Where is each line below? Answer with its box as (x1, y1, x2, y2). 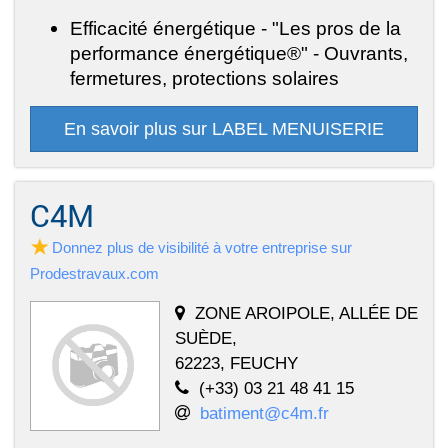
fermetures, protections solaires (70, 66, 339, 89)
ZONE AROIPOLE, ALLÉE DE (195, 302, 418, 323)
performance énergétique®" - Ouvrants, (70, 41, 408, 64)
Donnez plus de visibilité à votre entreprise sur (52, 238, 352, 256)
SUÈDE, (175, 327, 237, 348)
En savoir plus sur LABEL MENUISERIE (64, 118, 384, 139)
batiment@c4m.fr (200, 402, 329, 423)
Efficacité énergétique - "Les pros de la (70, 16, 401, 39)
